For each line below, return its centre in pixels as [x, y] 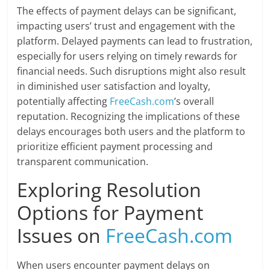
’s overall [194, 102]
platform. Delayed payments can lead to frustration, [135, 41]
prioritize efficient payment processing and [115, 147]
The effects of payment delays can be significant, [127, 11]
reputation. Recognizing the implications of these [129, 117]
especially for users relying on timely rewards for [127, 56]
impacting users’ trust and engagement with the [126, 26]
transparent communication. [83, 162]
